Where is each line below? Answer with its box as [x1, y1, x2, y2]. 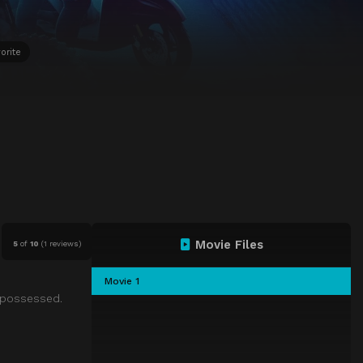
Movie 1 [105, 275, 140, 288]
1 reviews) [43, 238, 81, 248]
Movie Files [195, 237, 263, 253]
